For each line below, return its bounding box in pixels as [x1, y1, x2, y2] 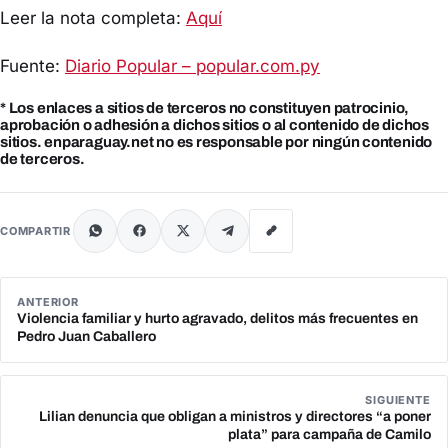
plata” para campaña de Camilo [228, 426, 431, 442]
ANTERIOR [17, 294, 80, 309]
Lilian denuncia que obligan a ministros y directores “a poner [39, 408, 431, 424]
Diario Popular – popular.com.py [65, 55, 320, 76]
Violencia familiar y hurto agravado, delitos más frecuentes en [17, 310, 418, 326]
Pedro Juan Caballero [17, 328, 156, 344]
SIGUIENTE [365, 392, 431, 407]
